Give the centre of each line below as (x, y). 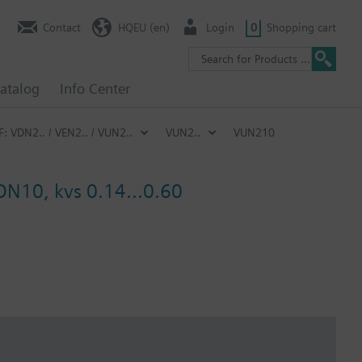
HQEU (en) (143, 27)
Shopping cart (301, 27)
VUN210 (254, 132)
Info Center (95, 88)
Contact (62, 27)
